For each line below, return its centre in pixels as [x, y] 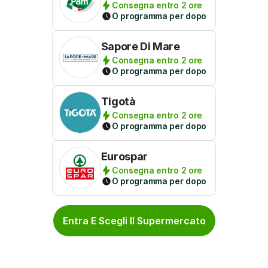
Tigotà [118, 101]
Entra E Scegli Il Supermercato [134, 220]
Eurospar [124, 156]
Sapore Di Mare [140, 46]
